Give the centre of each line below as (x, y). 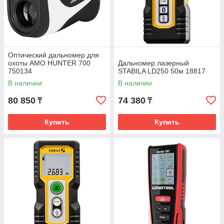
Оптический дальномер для (53, 55)
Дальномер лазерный (153, 63)
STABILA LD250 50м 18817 (162, 71)
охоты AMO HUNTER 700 (49, 63)
